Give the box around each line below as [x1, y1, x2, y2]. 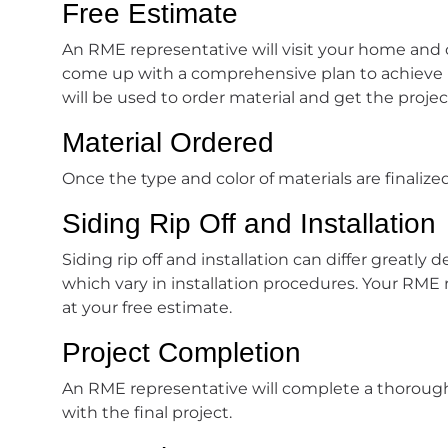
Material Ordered [62, 126, 274, 158]
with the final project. [62, 402, 232, 422]
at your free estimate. [62, 297, 232, 317]
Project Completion [62, 336, 301, 368]
